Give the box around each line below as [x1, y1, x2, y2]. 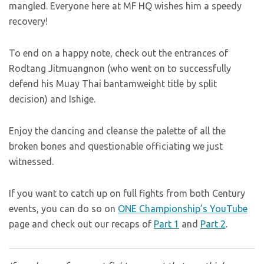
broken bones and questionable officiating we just [9, 141, 223, 151]
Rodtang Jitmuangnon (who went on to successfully [9, 63, 231, 74]
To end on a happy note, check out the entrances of [9, 48, 228, 58]
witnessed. [9, 156, 54, 167]
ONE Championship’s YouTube [118, 203, 247, 214]
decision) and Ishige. [9, 94, 95, 104]
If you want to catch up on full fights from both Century [9, 188, 245, 199]
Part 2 [200, 219, 226, 229]
